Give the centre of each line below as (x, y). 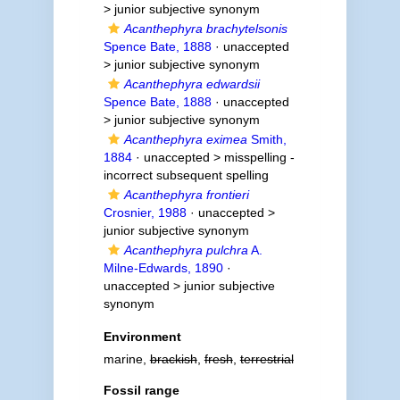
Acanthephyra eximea (185, 139)
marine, (126, 359)
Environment (142, 337)
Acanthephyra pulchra (186, 250)
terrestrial (267, 359)
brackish (173, 359)
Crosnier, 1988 (145, 212)
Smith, (267, 139)
